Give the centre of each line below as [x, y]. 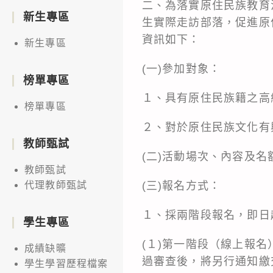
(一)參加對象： [181, 69]
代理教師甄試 [56, 185]
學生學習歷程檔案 [66, 263]
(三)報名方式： [181, 186]
